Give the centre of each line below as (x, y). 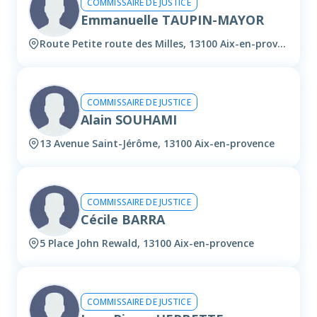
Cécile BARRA (123, 219)
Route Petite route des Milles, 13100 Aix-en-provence (282, 44)
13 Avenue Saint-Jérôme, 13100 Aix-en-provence (157, 144)
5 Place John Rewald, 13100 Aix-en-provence (147, 243)
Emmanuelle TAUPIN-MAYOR (172, 19)
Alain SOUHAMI (129, 119)
